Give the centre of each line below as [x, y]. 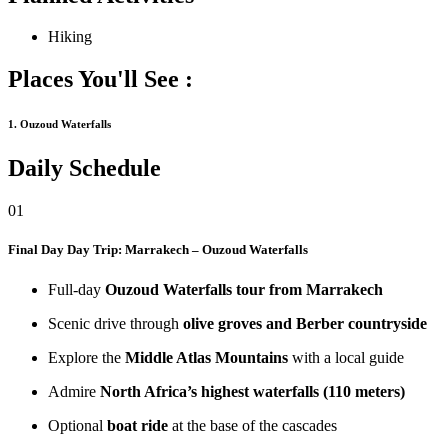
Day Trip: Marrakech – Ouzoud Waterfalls [187, 250]
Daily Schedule [84, 168]
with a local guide [346, 357]
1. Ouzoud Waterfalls [59, 124]
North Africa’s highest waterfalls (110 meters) [252, 391]
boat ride [137, 425]
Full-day [76, 289]
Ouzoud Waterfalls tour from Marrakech [244, 289]
